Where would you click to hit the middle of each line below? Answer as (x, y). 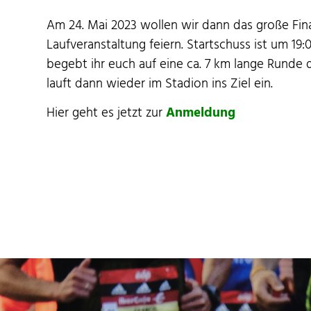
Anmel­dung (201, 114)
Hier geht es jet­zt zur (107, 114)
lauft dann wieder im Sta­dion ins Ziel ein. (160, 84)
